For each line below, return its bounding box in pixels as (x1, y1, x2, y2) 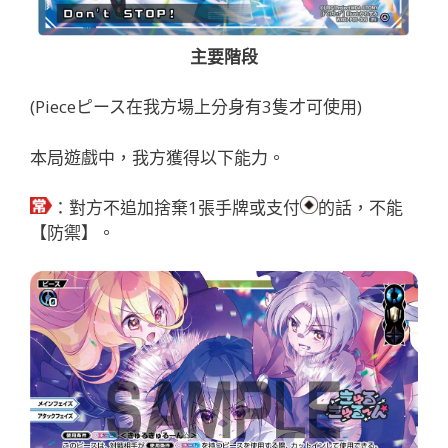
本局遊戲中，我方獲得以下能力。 (30, 145, 285, 169)
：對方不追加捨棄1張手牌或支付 (52, 196, 300, 220)
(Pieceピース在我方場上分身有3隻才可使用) (30, 95, 362, 119)
